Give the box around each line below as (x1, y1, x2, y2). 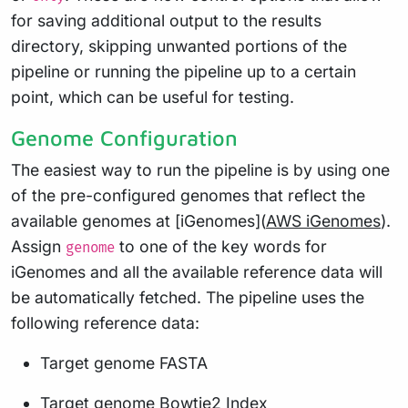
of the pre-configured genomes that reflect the (11, 185, 365, 205)
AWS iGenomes (266, 210, 381, 230)
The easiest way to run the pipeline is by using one (11, 159, 390, 179)
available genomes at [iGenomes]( (11, 210, 266, 230)
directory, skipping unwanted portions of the (11, 36, 347, 56)
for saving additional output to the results (11, 10, 321, 30)
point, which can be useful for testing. (11, 87, 294, 107)
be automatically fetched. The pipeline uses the (11, 287, 364, 307)
